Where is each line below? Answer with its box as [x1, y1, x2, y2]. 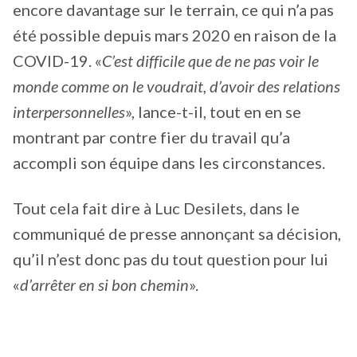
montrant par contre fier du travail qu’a [13, 127, 290, 147]
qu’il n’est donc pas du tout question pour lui [13, 249, 328, 269]
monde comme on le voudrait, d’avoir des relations [13, 76, 340, 96]
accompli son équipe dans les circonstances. [13, 152, 325, 172]
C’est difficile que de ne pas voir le [102, 50, 319, 70]
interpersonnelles [13, 101, 125, 121]
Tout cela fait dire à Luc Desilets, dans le [13, 198, 300, 218]
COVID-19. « [13, 50, 102, 70]
